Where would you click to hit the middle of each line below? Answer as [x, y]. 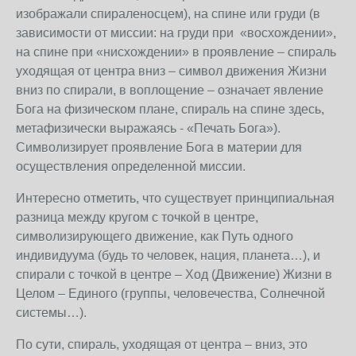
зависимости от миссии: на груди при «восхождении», [176, 33]
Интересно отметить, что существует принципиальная [175, 198]
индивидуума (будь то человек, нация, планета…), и [168, 255]
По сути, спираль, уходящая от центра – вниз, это [162, 344]
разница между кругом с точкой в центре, [137, 217]
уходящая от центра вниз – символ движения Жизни [171, 71]
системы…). [53, 313]
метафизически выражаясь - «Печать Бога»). [148, 128]
